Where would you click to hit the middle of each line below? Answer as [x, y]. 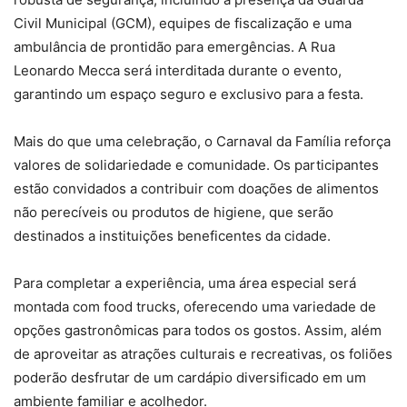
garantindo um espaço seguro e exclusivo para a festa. [189, 94]
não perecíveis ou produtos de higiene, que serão [174, 213]
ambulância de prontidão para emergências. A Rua [174, 47]
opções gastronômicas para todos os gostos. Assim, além [198, 331]
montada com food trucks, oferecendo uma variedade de [195, 307]
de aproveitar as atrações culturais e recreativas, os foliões [203, 354]
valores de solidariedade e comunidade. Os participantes [196, 165]
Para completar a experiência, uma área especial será [185, 283]
